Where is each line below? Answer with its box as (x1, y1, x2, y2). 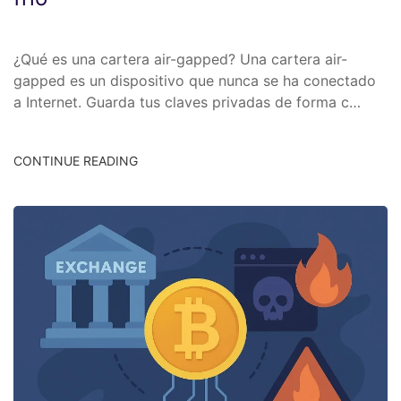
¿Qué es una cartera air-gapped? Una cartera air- (13, 49, 347, 68)
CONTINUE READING (13, 152, 138, 168)
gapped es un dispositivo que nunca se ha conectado (13, 71, 376, 90)
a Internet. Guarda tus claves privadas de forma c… (13, 92, 361, 111)
